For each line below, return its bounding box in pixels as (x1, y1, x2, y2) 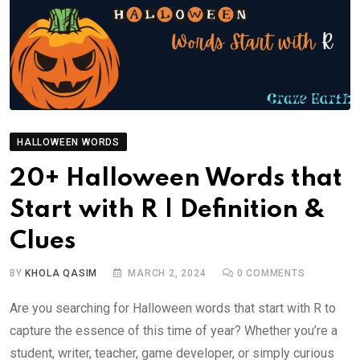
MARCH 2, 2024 (128, 268, 207, 280)
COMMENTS (243, 268, 305, 280)
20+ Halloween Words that (10, 166, 342, 192)
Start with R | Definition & (10, 198, 325, 223)
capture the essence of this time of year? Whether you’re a (10, 323, 337, 339)
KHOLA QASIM (25, 268, 98, 280)
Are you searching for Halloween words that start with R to (10, 301, 336, 317)
